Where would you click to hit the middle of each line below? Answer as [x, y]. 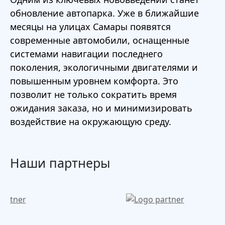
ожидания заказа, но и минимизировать [101, 108]
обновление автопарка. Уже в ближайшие [104, 13]
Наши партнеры [60, 163]
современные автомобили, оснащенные [100, 40]
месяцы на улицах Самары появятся [90, 27]
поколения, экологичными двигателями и [104, 67]
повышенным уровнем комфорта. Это [94, 81]
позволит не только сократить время [93, 94]
